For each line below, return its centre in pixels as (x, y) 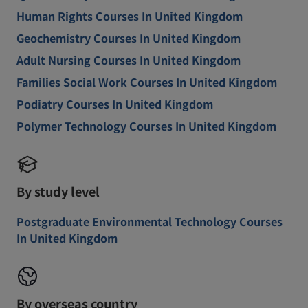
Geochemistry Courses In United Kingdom (129, 38)
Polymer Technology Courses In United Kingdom (146, 126)
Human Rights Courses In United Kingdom (130, 16)
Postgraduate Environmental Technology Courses (150, 221)
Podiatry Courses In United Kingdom (115, 104)
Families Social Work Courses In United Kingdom (147, 82)
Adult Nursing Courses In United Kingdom (129, 60)
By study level (58, 191)
